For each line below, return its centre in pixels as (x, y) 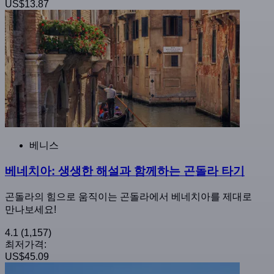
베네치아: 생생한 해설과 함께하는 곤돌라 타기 (125, 171)
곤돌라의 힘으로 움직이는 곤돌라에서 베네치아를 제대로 (128, 197)
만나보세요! (31, 210)
